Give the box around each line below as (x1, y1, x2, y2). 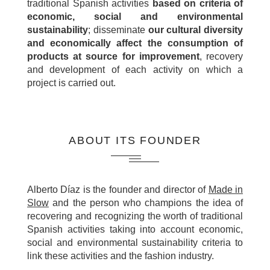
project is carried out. (27, 78, 116, 88)
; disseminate (88, 25, 148, 35)
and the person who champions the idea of (49, 198, 243, 208)
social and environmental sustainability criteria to (27, 237, 243, 248)
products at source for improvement (27, 51, 199, 61)
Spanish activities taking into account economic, (27, 224, 243, 234)
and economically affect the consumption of (27, 38, 243, 48)
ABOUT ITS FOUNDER (69, 134, 201, 146)
